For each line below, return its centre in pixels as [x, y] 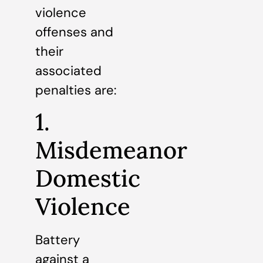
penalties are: [76, 90]
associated [68, 70]
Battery [58, 240]
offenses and [74, 32]
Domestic [88, 178]
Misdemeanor [111, 150]
